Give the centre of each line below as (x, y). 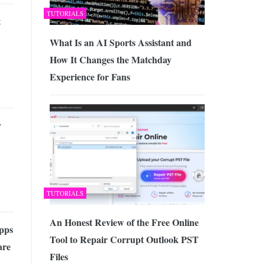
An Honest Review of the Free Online (124, 222)
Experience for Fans (90, 77)
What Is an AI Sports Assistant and (120, 43)
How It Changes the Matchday (110, 60)
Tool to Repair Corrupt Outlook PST (124, 239)
